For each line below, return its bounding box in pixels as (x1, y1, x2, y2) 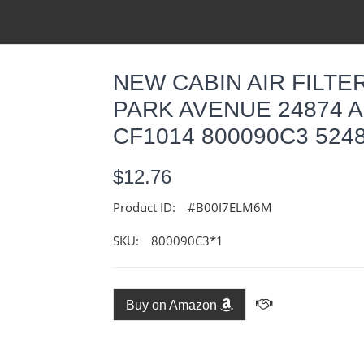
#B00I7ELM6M (188, 199, 272, 215)
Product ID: (113, 199, 175, 215)
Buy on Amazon (126, 298, 220, 312)
